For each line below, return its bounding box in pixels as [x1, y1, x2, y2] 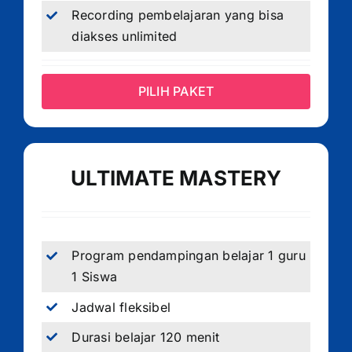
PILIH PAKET [137, 82, 214, 99]
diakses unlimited [71, 28, 178, 45]
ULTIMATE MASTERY [71, 165, 281, 190]
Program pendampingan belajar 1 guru [71, 247, 306, 264]
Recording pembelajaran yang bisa [71, 7, 284, 24]
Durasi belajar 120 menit [71, 328, 220, 345]
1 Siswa [71, 269, 118, 285]
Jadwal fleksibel [71, 299, 171, 315]
